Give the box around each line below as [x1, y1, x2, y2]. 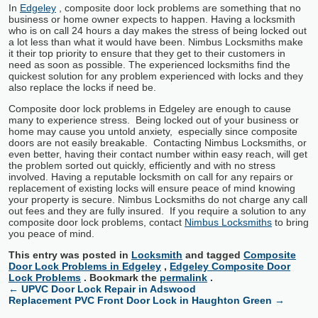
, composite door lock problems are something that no [59, 2, 301, 14]
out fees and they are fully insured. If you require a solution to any [9, 205, 306, 217]
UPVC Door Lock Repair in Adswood [21, 283, 196, 295]
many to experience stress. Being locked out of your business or [9, 114, 299, 126]
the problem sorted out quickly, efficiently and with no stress [9, 160, 275, 172]
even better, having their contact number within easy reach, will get [9, 148, 307, 160]
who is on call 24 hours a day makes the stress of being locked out [9, 25, 307, 37]
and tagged [185, 249, 241, 261]
